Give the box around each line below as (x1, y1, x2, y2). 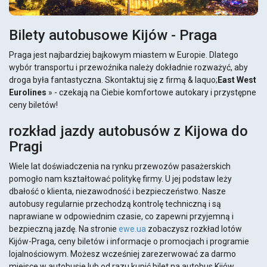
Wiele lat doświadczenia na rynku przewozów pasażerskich (9, 162, 231, 172)
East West (218, 75, 256, 85)
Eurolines (9, 88, 48, 98)
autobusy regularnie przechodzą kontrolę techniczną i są (9, 199, 221, 209)
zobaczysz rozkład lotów (146, 224, 242, 234)
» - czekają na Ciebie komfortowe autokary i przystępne (48, 88, 256, 98)
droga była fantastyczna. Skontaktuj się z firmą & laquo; (9, 75, 218, 85)
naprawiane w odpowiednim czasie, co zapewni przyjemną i (9, 212, 234, 222)
